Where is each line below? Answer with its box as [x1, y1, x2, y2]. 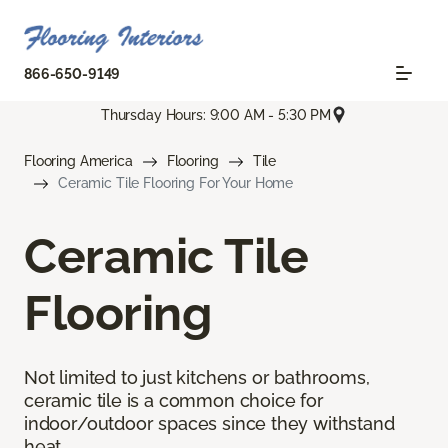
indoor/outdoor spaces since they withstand [24, 413, 395, 435]
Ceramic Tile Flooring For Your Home [58, 175, 294, 192]
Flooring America [24, 153, 133, 170]
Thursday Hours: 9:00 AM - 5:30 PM [100, 106, 332, 123]
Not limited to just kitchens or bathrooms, [24, 367, 370, 389]
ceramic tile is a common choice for [24, 390, 324, 412]
